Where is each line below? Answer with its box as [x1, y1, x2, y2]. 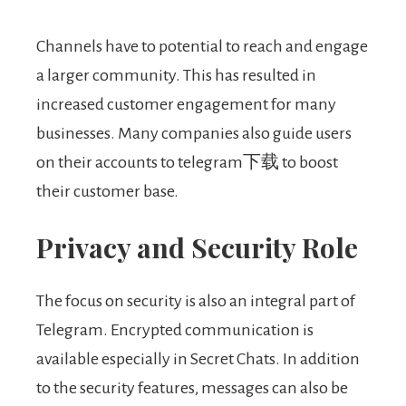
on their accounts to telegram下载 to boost [36, 153, 338, 172]
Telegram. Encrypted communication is [36, 321, 314, 340]
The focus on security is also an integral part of [36, 292, 355, 311]
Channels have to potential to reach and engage [36, 37, 368, 56]
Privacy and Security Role [36, 229, 358, 266]
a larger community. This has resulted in [36, 66, 316, 85]
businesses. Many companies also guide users [36, 124, 352, 143]
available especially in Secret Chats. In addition [36, 350, 360, 369]
